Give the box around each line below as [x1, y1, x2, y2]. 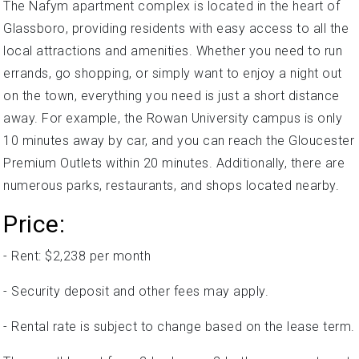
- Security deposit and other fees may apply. [3, 284, 268, 299]
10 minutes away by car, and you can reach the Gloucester [3, 133, 354, 148]
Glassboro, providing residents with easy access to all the [3, 21, 349, 36]
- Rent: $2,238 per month [3, 248, 151, 264]
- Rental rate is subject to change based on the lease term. [3, 319, 355, 334]
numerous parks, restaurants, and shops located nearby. [3, 178, 339, 193]
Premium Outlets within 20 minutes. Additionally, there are [3, 155, 345, 171]
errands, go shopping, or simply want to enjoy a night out [3, 66, 342, 81]
